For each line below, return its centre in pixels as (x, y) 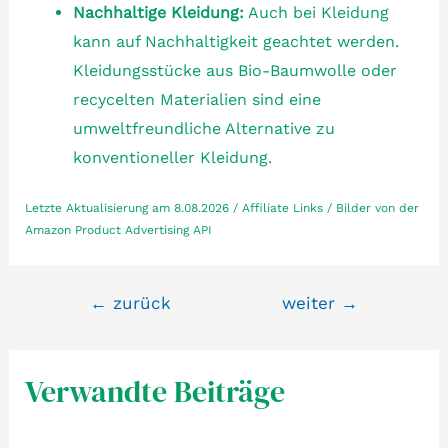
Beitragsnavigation (132, 303)
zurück (138, 303)
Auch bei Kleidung (316, 12)
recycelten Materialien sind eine (196, 99)
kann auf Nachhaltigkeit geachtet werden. (235, 41)
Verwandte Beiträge (154, 392)
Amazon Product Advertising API (118, 230)
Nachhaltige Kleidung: (158, 12)
